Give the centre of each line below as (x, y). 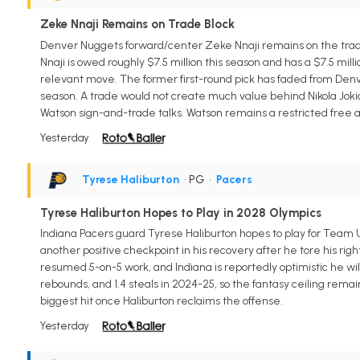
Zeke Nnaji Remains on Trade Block (137, 24)
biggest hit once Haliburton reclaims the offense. (161, 301)
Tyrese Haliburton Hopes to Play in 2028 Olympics (180, 213)
